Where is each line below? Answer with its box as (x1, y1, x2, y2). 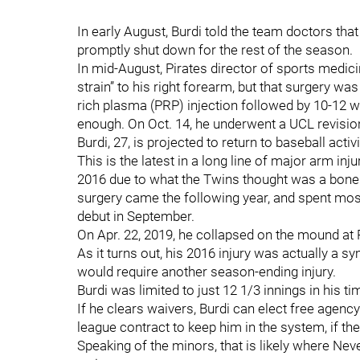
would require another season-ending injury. (77, 264, 336, 280)
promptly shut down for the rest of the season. (77, 42, 353, 58)
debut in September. (77, 208, 194, 224)
